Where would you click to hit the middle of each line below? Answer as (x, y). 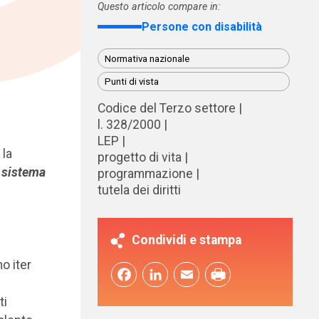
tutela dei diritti (139, 190)
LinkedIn (155, 274)
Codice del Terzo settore (166, 109)
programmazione (145, 174)
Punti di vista (131, 81)
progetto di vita (139, 158)
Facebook (124, 274)
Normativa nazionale (147, 58)
